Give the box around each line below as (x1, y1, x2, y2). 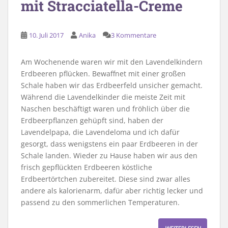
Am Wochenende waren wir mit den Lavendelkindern (21, 56, 203, 67)
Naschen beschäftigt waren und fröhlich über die (21, 103, 190, 113)
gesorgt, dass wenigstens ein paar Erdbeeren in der (21, 138, 198, 149)
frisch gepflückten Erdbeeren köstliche (21, 162, 152, 172)
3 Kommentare (111, 30, 156, 40)
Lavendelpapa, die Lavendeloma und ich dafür (21, 127, 180, 137)
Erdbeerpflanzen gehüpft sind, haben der (21, 115, 163, 125)
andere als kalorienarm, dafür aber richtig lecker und (21, 185, 203, 195)
